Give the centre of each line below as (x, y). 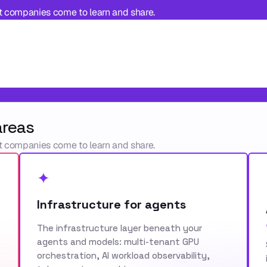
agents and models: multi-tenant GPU (118, 241)
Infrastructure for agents (111, 204)
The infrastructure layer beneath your (119, 228)
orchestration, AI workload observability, (123, 255)
